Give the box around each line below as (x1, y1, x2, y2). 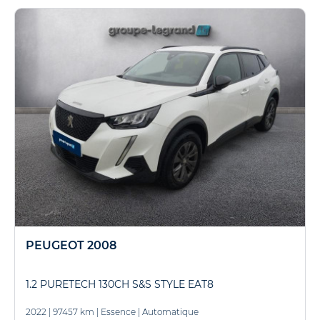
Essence (101, 306, 136, 317)
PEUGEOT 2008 (26, 238, 116, 252)
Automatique (142, 306, 199, 317)
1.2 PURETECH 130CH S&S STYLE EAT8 (26, 277, 214, 291)
